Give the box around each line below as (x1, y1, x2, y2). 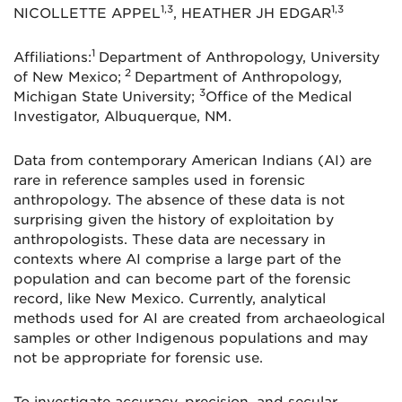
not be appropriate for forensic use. (13, 350, 263, 366)
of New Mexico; (13, 69, 121, 85)
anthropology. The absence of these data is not (13, 192, 345, 208)
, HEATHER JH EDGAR (173, 5, 331, 22)
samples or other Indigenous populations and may (13, 330, 368, 346)
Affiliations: (13, 49, 92, 66)
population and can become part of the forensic (13, 271, 351, 287)
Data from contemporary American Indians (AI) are (13, 153, 371, 169)
